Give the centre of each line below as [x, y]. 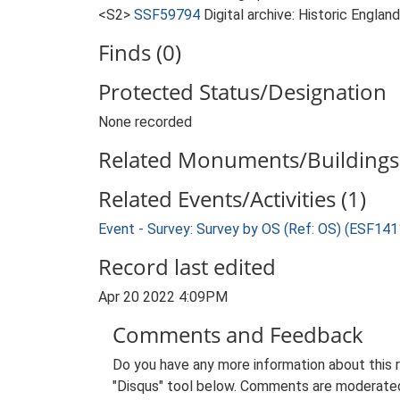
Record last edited [187, 267]
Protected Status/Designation [242, 92]
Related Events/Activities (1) [232, 199]
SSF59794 [167, 15]
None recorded [145, 122]
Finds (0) [140, 52]
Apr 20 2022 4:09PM [163, 297]
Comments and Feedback [238, 334]
